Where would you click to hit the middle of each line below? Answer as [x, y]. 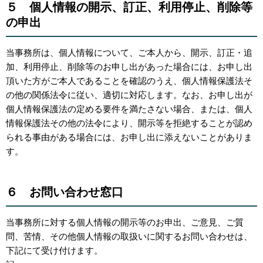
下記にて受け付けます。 [54, 251]
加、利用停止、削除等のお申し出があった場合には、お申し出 [129, 67]
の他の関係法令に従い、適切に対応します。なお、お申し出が [129, 95]
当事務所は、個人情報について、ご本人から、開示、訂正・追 [129, 53]
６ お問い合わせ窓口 [65, 192]
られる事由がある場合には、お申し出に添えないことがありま [129, 137]
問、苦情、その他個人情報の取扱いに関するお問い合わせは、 [129, 237]
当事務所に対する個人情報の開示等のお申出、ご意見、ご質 [125, 222]
